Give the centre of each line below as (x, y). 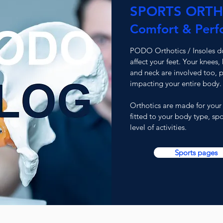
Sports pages (196, 153)
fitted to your (152, 116)
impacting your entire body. (175, 83)
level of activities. (158, 127)
